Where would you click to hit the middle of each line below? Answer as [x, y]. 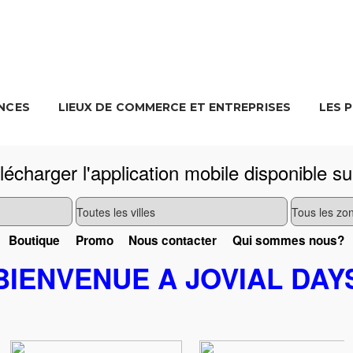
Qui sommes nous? [288, 241]
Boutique [35, 241]
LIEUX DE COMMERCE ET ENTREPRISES [174, 108]
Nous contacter [173, 241]
